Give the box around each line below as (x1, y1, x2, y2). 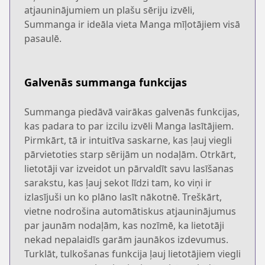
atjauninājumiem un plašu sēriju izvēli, (24, 3, 195, 17)
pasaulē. (24, 31, 62, 45)
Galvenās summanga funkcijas (24, 75, 187, 89)
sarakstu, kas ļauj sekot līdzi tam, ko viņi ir (24, 176, 212, 189)
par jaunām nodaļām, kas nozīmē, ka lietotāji (24, 218, 224, 232)
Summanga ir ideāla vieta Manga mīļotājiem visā (24, 17, 240, 31)
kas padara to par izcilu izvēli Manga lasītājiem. (24, 119, 234, 132)
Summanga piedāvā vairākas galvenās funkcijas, (24, 105, 240, 118)
